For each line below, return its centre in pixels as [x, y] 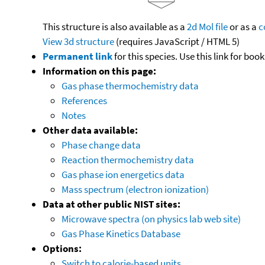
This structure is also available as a [115, 26]
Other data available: [90, 130]
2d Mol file [207, 26]
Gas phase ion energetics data [123, 174]
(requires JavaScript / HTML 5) [177, 41]
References [84, 100]
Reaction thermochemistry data [128, 159]
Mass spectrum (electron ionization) [135, 189]
